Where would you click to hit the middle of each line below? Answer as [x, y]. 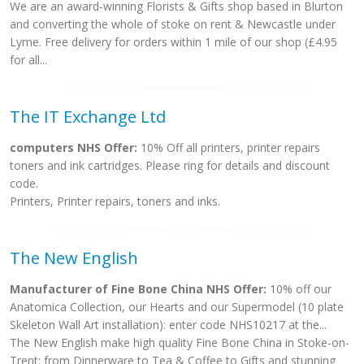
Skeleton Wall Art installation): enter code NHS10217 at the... [168, 325]
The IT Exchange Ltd [88, 117]
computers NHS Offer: [74, 147]
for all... [28, 60]
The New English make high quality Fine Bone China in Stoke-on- [180, 342]
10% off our [299, 289]
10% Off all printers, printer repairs [229, 147]
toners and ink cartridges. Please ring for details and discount [170, 165]
